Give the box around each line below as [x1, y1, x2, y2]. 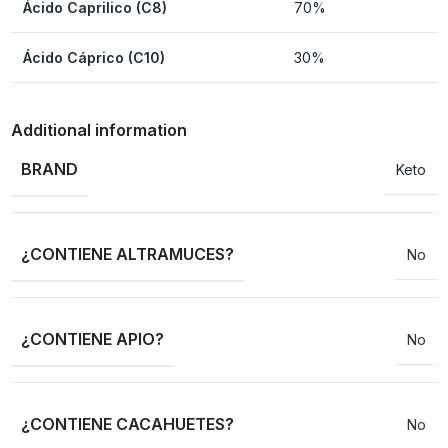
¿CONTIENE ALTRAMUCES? [20, 244, 234, 265]
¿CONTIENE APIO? [20, 329, 164, 350]
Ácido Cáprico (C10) [22, 49, 165, 67]
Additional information [10, 120, 187, 141]
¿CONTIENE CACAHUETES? [20, 414, 234, 435]
